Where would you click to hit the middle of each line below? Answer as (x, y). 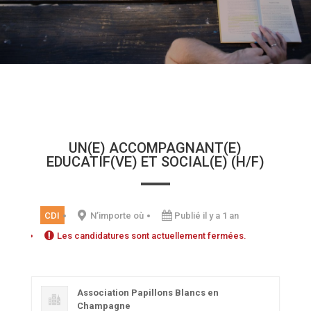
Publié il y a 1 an (207, 215)
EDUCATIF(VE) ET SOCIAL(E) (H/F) (155, 162)
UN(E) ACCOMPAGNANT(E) (155, 148)
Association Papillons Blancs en (148, 292)
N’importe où (117, 215)
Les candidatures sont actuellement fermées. (152, 235)
